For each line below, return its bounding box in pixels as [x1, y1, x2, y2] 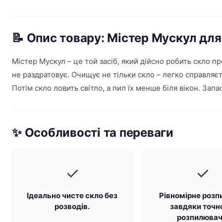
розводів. [55, 202, 90, 211]
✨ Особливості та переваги [12, 125, 173, 140]
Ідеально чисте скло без [27, 191, 118, 200]
